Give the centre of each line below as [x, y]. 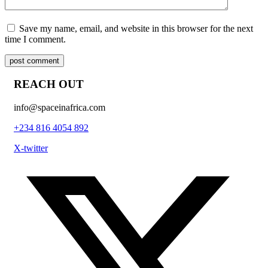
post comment [34, 60]
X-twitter [31, 148]
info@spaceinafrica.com [60, 108]
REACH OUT [49, 84]
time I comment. [35, 39]
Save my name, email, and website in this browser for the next [136, 28]
